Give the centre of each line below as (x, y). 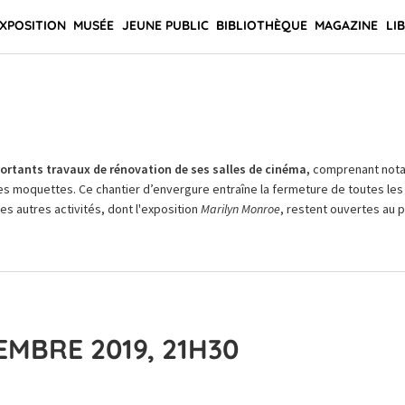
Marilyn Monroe (240, 209)
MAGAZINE (347, 25)
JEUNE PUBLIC (165, 25)
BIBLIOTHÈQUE (261, 25)
